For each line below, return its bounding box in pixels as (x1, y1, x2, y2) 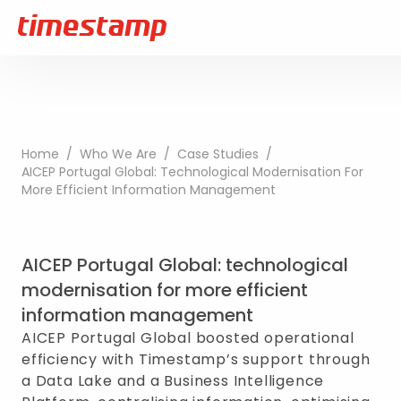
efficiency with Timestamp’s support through (21, 349, 371, 370)
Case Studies (177, 145, 259, 163)
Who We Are (80, 145, 157, 163)
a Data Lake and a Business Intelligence (21, 371, 325, 391)
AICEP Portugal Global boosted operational (21, 328, 354, 348)
